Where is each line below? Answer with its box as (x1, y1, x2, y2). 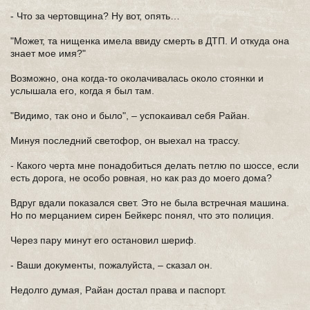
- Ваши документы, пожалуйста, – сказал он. (10, 259, 212, 271)
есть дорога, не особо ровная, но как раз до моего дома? (10, 172, 272, 183)
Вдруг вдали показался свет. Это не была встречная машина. (10, 197, 289, 208)
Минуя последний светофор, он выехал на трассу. (10, 135, 240, 146)
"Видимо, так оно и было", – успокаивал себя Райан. (10, 110, 250, 121)
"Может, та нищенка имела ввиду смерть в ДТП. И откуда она (10, 35, 289, 46)
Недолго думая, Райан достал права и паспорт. (10, 284, 226, 295)
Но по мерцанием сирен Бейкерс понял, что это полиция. (10, 210, 274, 221)
